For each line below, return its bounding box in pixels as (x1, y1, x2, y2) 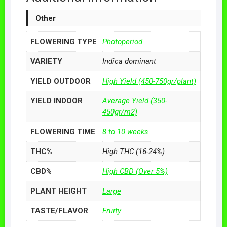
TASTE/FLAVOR (30, 206, 88, 215)
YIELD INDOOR (30, 96, 83, 105)
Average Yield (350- (102, 96, 167, 105)
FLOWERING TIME (30, 127, 95, 136)
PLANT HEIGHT (30, 186, 87, 196)
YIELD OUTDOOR (30, 76, 91, 86)
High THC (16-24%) (102, 146, 165, 156)
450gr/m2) (102, 107, 137, 117)
